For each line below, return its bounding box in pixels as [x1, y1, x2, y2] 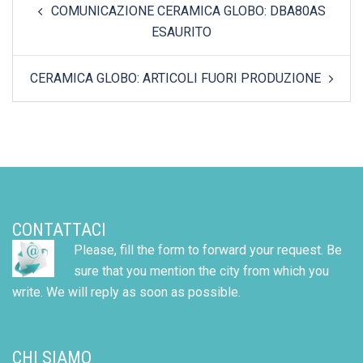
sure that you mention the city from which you [74, 263, 329, 279]
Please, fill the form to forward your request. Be [74, 242, 342, 258]
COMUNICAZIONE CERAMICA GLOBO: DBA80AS [50, 3, 326, 19]
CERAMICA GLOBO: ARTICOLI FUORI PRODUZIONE [29, 70, 321, 86]
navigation [11, 10, 94, 32]
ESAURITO [152, 24, 211, 40]
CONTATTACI [12, 220, 106, 240]
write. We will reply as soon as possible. [12, 284, 241, 300]
